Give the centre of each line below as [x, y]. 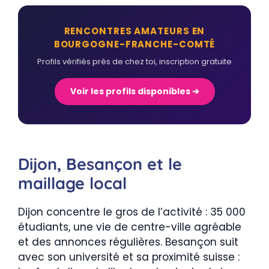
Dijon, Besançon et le [100, 164]
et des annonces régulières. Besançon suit [128, 242]
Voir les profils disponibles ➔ [134, 91]
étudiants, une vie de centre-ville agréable [130, 227]
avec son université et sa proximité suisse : [129, 257]
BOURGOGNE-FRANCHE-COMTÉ [134, 44]
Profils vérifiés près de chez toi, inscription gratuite [134, 62]
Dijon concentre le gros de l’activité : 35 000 [132, 212]
